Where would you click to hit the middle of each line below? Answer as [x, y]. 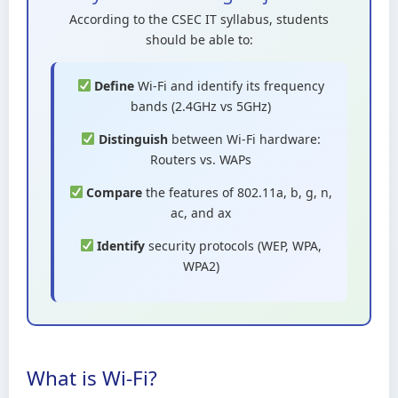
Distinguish [133, 139]
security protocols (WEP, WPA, [234, 246]
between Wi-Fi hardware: [244, 139]
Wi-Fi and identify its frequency [230, 86]
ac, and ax [201, 213]
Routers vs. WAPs [201, 159]
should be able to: [199, 40]
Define [115, 86]
